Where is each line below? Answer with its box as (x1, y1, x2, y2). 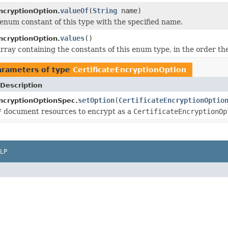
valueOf (60, 6, 89, 15)
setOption (78, 96, 115, 104)
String (93, 6, 117, 15)
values (60, 34, 84, 42)
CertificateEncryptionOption (73, 65, 186, 74)
